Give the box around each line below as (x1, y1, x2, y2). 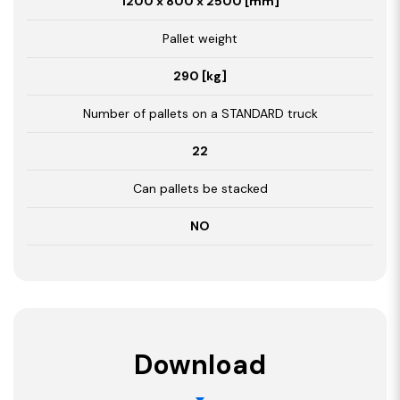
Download (134, 346, 266, 382)
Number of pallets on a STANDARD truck (82, 104, 318, 121)
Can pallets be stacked (132, 179, 268, 196)
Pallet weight (162, 29, 237, 46)
